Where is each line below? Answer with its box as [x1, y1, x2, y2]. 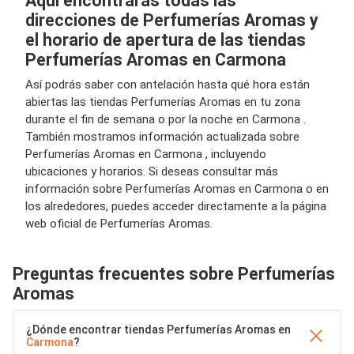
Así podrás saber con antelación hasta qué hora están [25, 77, 310, 92]
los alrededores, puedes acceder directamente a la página [25, 198, 326, 213]
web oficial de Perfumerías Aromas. [25, 216, 213, 231]
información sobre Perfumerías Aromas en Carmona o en [25, 181, 329, 196]
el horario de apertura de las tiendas [25, 29, 306, 50]
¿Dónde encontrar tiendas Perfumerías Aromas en [26, 322, 291, 336]
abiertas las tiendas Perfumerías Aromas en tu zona [25, 94, 300, 109]
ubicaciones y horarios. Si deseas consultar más [25, 164, 278, 179]
